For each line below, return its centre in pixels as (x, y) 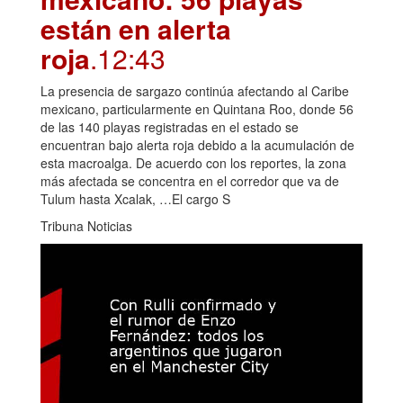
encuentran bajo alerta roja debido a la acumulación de (197, 144)
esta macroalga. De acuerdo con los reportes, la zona (193, 162)
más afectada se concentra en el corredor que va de (190, 180)
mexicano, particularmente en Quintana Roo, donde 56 (197, 108)
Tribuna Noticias (86, 225)
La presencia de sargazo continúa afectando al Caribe (195, 90)
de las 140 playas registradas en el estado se (170, 126)
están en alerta (136, 28)
